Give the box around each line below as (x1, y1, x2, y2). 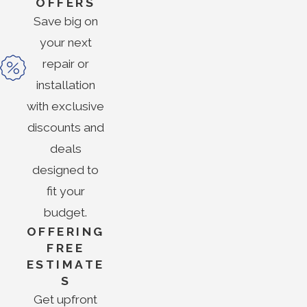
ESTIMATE (26, 257, 105, 271)
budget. (44, 205, 88, 219)
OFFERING (26, 224, 105, 238)
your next (39, 35, 92, 49)
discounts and (27, 120, 104, 134)
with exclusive (27, 99, 105, 113)
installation (36, 77, 95, 92)
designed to (32, 162, 99, 177)
